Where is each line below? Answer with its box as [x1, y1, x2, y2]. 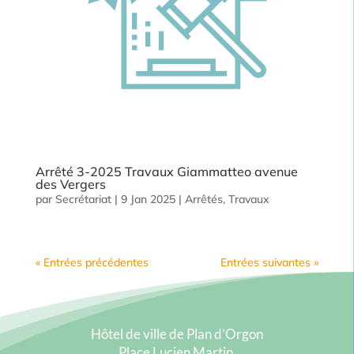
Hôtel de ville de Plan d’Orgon [91, 326, 263, 343]
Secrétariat [55, 192, 111, 207]
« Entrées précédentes [35, 255, 149, 270]
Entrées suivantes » [220, 255, 319, 270]
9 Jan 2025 [120, 192, 175, 207]
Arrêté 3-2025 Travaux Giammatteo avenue [35, 164, 298, 180]
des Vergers [35, 176, 106, 193]
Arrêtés [184, 192, 223, 207]
